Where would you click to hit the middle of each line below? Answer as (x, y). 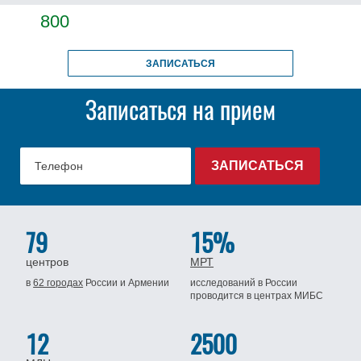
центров (48, 262)
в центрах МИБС (284, 296)
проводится (217, 296)
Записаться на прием (180, 110)
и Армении (145, 283)
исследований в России (244, 283)
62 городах (58, 283)
